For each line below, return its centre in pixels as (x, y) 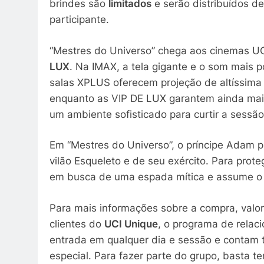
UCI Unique (131, 224)
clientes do (77, 224)
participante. (79, 20)
